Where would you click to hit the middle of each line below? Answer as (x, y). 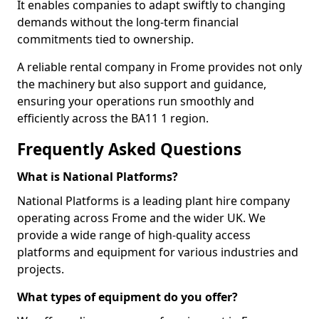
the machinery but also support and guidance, (142, 84)
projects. (41, 269)
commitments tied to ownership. (105, 39)
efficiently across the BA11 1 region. (113, 118)
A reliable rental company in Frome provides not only (159, 67)
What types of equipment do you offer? (127, 297)
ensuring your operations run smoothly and (136, 101)
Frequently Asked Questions (129, 149)
